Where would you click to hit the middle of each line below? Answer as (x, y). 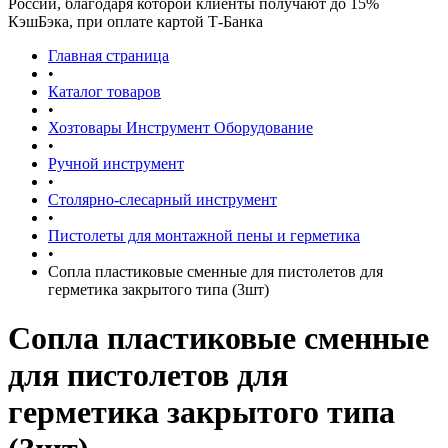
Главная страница (108, 55)
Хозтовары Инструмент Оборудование (180, 127)
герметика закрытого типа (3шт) (158, 289)
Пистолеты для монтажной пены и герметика (204, 235)
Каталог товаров (104, 91)
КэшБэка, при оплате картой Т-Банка (135, 21)
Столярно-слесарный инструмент (162, 199)
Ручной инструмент (116, 163)
